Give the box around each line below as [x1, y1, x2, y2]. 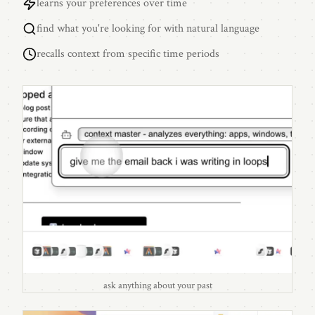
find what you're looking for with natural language [37, 21, 259, 36]
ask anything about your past [103, 278, 212, 292]
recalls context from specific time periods [37, 46, 219, 61]
